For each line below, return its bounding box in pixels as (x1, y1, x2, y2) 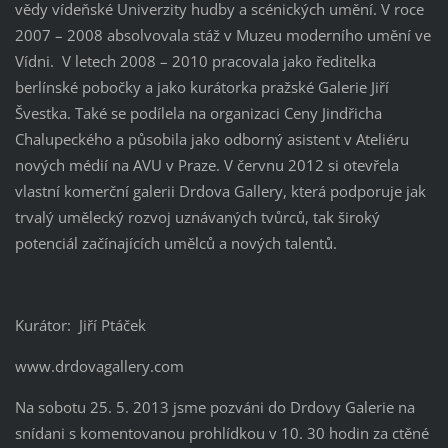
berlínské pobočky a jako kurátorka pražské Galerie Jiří (14, 76, 389, 97)
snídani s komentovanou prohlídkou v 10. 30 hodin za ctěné (14, 422, 429, 443)
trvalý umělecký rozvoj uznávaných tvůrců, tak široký (14, 206, 380, 227)
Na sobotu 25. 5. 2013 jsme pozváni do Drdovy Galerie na (14, 396, 415, 417)
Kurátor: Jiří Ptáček (14, 314, 146, 335)
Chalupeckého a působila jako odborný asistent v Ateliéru (14, 128, 409, 149)
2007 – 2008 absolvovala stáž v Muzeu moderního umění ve (14, 24, 431, 45)
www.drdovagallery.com (14, 355, 184, 376)
